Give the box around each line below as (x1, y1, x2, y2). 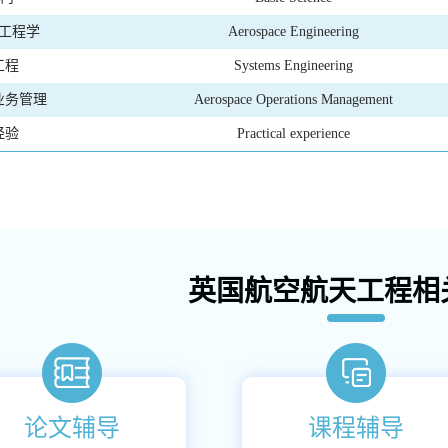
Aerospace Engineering (228, 24, 359, 39)
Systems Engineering (234, 58, 353, 73)
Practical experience (237, 126, 350, 141)
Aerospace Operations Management (194, 92, 393, 107)
